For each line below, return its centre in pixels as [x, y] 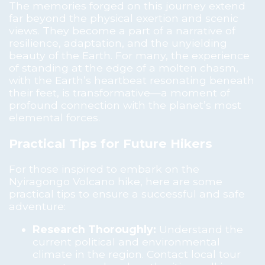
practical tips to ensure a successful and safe [127, 194]
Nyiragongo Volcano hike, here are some [116, 182]
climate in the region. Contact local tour [137, 254]
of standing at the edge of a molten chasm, [124, 68]
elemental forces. [54, 118]
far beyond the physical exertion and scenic [124, 18]
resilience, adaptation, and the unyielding [118, 43]
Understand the [200, 229]
